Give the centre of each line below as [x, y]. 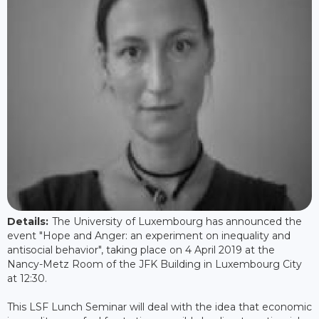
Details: [28, 222]
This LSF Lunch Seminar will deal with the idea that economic [159, 307]
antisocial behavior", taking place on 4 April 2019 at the [141, 250]
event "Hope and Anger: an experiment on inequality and [149, 236]
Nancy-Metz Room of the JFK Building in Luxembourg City [155, 265]
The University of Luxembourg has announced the [177, 222]
